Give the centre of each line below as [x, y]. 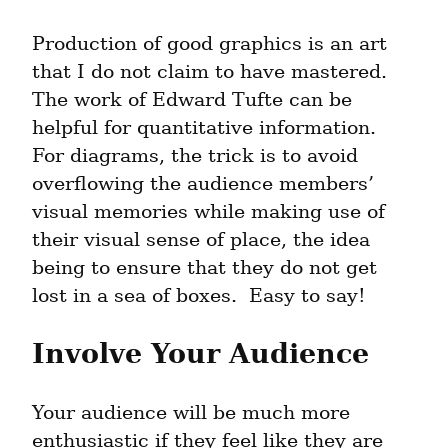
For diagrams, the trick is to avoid [195, 156]
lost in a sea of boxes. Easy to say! [199, 296]
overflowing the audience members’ [203, 184]
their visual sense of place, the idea [201, 240]
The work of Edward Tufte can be [192, 100]
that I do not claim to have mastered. [209, 72]
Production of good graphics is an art [209, 44]
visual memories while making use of [208, 212]
